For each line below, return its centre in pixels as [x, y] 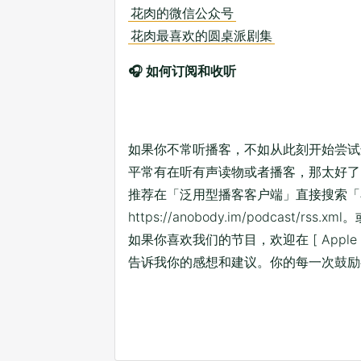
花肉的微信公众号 [182, 13]
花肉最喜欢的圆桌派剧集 [201, 36]
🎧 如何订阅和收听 [182, 71]
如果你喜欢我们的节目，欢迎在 [220, 240]
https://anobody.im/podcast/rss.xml [235, 217]
